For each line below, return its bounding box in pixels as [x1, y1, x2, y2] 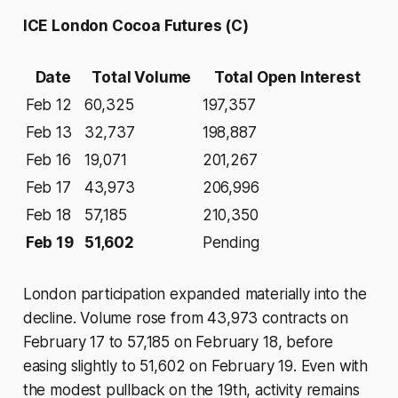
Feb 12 [25, 96, 72, 115]
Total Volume [92, 68, 192, 87]
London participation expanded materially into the [22, 285, 367, 304]
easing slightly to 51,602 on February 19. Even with [22, 357, 369, 376]
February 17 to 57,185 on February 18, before [22, 333, 334, 352]
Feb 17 [25, 179, 71, 197]
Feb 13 [25, 123, 72, 142]
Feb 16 [25, 151, 71, 170]
